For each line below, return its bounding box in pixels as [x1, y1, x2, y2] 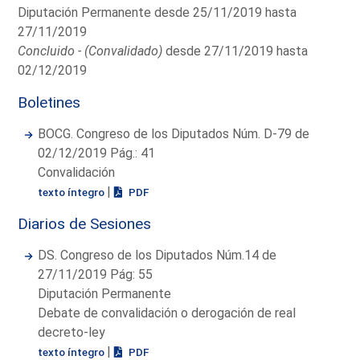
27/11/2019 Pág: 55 [38, 266, 153, 282]
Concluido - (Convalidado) [18, 43, 163, 59]
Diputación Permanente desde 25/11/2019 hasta [18, 4, 297, 20]
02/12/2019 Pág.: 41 [38, 145, 156, 161]
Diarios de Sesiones [18, 214, 152, 233]
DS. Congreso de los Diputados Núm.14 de [38, 247, 277, 263]
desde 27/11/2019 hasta [162, 43, 309, 59]
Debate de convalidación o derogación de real [38, 305, 297, 321]
